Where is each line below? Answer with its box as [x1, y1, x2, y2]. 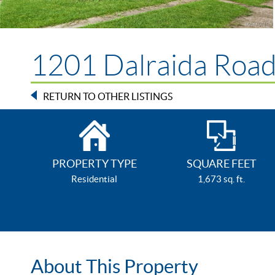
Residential [71, 174, 118, 185]
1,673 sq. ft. [198, 174, 246, 185]
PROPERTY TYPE [52, 157, 137, 171]
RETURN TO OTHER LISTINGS [43, 91, 172, 103]
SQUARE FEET [186, 157, 257, 171]
